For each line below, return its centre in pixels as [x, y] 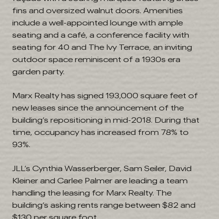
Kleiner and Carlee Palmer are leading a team [100, 181]
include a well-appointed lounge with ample [98, 23]
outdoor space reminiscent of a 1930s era [96, 60]
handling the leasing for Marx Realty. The [92, 193]
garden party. [38, 72]
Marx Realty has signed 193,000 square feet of [105, 96]
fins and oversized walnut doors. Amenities [98, 11]
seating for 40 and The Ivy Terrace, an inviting [102, 47]
